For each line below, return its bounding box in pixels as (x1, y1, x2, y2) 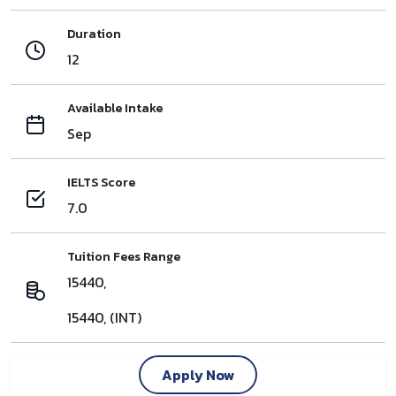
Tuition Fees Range (67, 247, 180, 266)
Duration (67, 24, 121, 43)
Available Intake (67, 98, 163, 118)
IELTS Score (67, 172, 135, 192)
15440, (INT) (67, 306, 141, 328)
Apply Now (162, 363, 234, 385)
